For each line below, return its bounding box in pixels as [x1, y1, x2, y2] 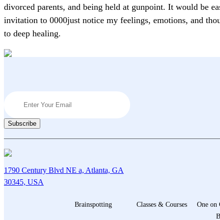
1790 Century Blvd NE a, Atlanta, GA [4, 166, 124, 174]
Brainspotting [74, 201, 112, 208]
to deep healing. [4, 28, 61, 38]
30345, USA [4, 178, 44, 186]
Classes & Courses [136, 201, 187, 208]
